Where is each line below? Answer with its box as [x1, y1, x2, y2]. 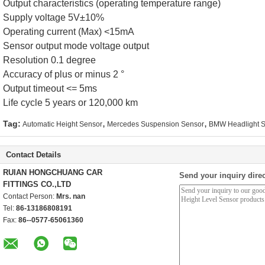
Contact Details [6, 150, 61, 159]
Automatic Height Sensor [22, 120, 102, 128]
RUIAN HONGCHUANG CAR [3, 168, 102, 177]
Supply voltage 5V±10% [3, 12, 104, 22]
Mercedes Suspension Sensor [107, 120, 204, 128]
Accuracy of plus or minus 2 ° [3, 69, 124, 79]
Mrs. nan [56, 192, 85, 201]
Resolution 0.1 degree [3, 55, 96, 65]
